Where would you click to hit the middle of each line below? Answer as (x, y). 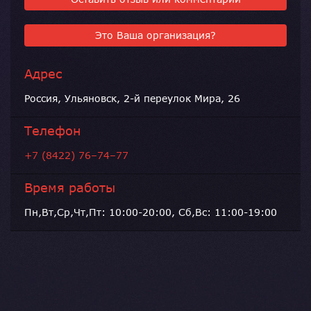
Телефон (52, 131)
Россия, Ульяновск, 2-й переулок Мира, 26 (132, 99)
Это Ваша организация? (155, 35)
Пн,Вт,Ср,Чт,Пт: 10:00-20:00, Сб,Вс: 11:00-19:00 (151, 212)
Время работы (70, 188)
